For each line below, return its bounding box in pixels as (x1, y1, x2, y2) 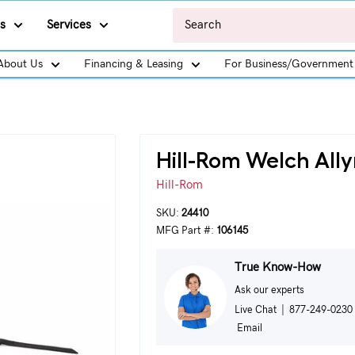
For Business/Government (224, 59, 353, 70)
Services (47, 19, 91, 31)
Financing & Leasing (84, 59, 183, 70)
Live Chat (234, 305, 277, 315)
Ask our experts (234, 285, 304, 295)
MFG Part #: (155, 226, 216, 236)
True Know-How (234, 261, 321, 273)
